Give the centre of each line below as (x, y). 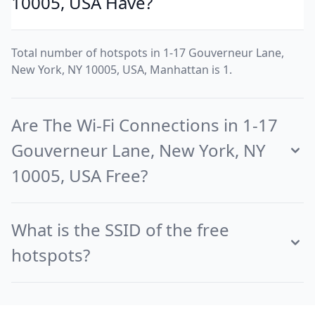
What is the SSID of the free (120, 230)
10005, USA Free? (79, 175)
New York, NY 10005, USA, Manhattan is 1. (122, 70)
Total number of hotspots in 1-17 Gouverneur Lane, (148, 53)
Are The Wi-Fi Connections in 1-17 (144, 125)
